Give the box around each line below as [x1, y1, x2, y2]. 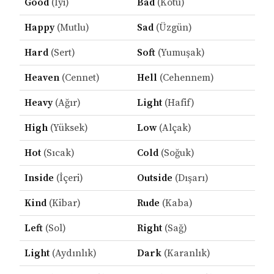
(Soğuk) [158, 147, 194, 160]
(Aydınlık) [49, 247, 97, 260]
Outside [136, 172, 172, 185]
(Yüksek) [47, 122, 88, 135]
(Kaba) [159, 197, 193, 210]
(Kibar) [46, 197, 81, 210]
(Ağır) [52, 97, 81, 109]
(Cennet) [59, 72, 100, 84]
